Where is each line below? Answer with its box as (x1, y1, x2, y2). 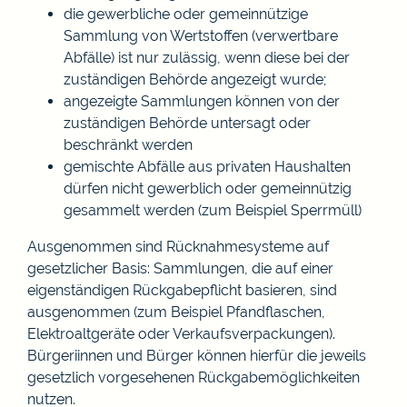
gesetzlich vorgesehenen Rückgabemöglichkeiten (27, 368, 360, 386)
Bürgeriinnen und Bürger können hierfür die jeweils (27, 346, 366, 364)
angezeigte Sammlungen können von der (64, 92, 340, 110)
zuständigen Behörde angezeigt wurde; (64, 70, 326, 88)
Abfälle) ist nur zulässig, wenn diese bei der (64, 48, 350, 66)
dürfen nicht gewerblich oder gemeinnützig (64, 179, 352, 197)
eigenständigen (27, 281, 133, 299)
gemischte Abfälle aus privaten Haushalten (64, 157, 351, 175)
